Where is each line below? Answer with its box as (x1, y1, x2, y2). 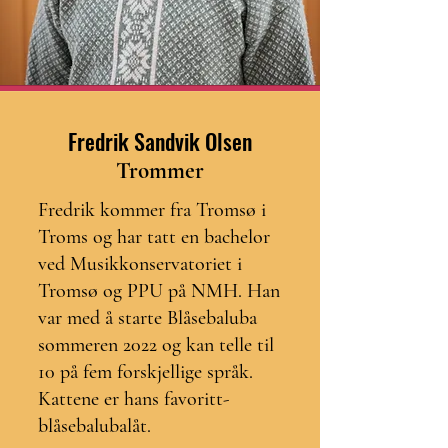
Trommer (116, 157, 204, 185)
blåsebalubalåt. (38, 414, 151, 438)
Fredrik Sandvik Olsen (68, 125, 252, 157)
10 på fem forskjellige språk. (38, 360, 253, 384)
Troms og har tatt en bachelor (38, 225, 270, 249)
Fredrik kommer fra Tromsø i (38, 198, 266, 222)
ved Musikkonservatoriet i (38, 252, 242, 276)
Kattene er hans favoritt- (38, 387, 229, 411)
